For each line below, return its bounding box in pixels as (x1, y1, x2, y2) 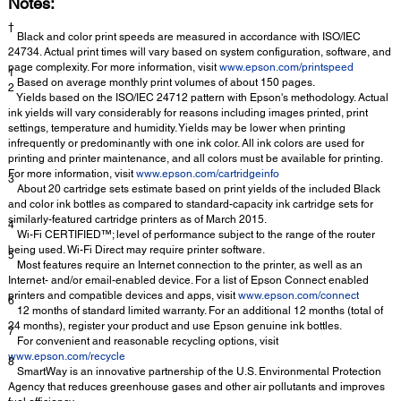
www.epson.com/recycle (8, 350, 125, 363)
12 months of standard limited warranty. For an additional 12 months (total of (14, 304, 383, 318)
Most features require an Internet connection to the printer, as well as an (14, 259, 363, 272)
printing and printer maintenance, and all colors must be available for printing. (8, 152, 382, 166)
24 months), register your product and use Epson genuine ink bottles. (8, 320, 342, 333)
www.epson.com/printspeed (219, 61, 354, 74)
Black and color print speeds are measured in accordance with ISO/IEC (14, 30, 361, 44)
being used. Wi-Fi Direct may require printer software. (8, 243, 265, 257)
